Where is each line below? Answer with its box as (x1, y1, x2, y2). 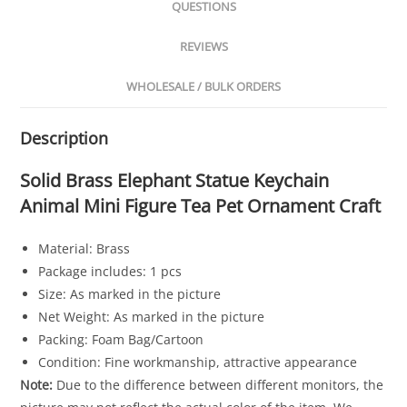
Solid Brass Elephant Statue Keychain (20, 168, 330, 194)
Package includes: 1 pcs (38, 263, 183, 281)
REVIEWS (179, 39, 228, 55)
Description (20, 127, 109, 150)
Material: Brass (38, 240, 131, 258)
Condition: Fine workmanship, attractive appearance (38, 353, 358, 372)
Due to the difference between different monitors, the (53, 376, 384, 394)
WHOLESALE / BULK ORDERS (126, 79, 281, 95)
